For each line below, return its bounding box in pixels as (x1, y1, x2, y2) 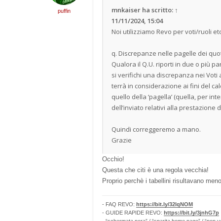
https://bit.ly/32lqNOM (136, 201, 193, 207)
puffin (58, 8, 71, 14)
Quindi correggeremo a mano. (111, 125, 201, 134)
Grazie (111, 136, 132, 145)
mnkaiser (111, 5, 141, 14)
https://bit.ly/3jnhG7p (164, 210, 219, 216)
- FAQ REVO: (102, 201, 136, 207)
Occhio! (102, 155, 124, 163)
